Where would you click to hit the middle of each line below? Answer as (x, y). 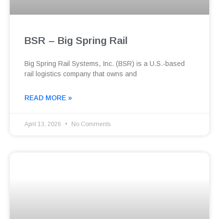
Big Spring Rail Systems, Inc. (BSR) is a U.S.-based (105, 64)
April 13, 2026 (44, 124)
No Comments (90, 124)
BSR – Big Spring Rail (76, 41)
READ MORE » (48, 98)
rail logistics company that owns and (81, 74)
